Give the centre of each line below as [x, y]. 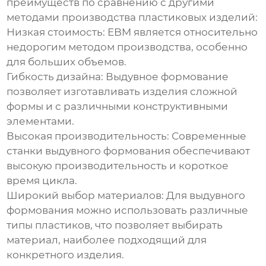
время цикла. [42, 181]
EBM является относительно [182, 32]
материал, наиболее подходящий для [107, 240]
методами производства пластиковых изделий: [132, 18]
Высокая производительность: [88, 136]
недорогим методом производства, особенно [127, 47]
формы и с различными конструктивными [118, 107]
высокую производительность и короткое [118, 166]
